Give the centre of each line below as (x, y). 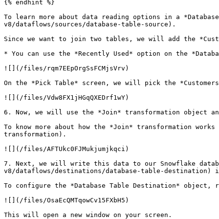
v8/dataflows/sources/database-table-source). (90, 24)
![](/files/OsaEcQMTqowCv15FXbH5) (66, 200)
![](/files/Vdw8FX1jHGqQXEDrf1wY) (66, 98)
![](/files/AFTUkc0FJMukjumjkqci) (66, 149)
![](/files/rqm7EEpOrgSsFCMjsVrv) (66, 68)
